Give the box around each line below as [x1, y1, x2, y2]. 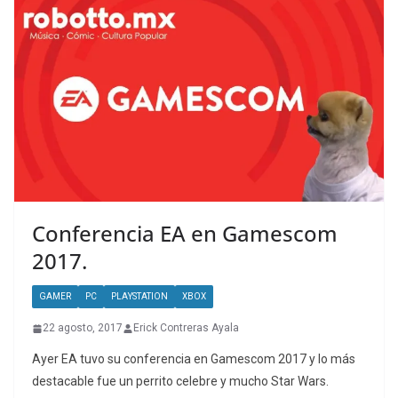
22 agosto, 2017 [43, 322, 123, 335]
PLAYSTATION [111, 291, 168, 302]
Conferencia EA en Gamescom [32, 219, 338, 249]
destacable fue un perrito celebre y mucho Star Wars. [32, 374, 329, 389]
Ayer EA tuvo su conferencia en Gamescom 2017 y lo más [32, 352, 355, 367]
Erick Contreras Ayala [133, 322, 239, 335]
